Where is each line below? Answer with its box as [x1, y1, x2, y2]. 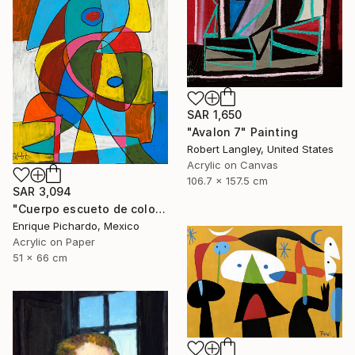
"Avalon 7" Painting [187, 125, 299, 139]
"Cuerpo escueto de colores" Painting [155, 202, 166, 216]
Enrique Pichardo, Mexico [13, 219, 139, 233]
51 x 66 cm [13, 251, 67, 265]
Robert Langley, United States [187, 143, 334, 156]
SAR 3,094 [13, 185, 72, 199]
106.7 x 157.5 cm [187, 174, 268, 188]
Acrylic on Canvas [187, 158, 278, 172]
